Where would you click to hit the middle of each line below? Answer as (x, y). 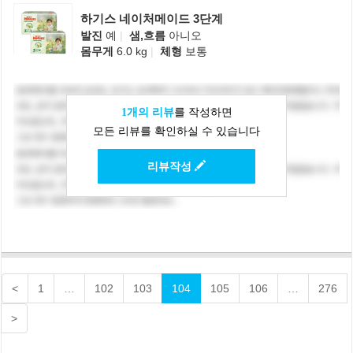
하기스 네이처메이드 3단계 (152, 19)
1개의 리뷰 (147, 113)
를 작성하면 (203, 113)
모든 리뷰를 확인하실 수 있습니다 (176, 132)
